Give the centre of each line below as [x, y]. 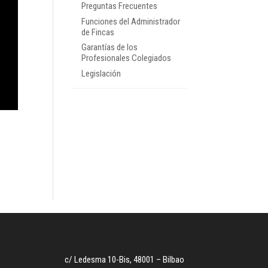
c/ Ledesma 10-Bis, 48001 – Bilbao [125, 259]
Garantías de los [109, 48]
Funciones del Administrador [130, 21]
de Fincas [98, 32]
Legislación [101, 73]
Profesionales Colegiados [126, 58]
